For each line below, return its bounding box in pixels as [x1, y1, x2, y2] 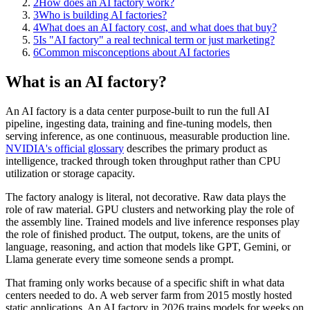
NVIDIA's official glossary [6, 142, 124, 154]
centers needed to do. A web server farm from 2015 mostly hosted [6, 289, 292, 301]
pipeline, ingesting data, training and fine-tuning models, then [6, 117, 272, 129]
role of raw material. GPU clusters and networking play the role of [6, 203, 294, 215]
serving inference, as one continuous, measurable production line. [6, 129, 290, 142]
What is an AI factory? [6, 72, 167, 91]
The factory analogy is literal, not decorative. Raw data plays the [6, 190, 286, 203]
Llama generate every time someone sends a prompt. [6, 253, 234, 265]
